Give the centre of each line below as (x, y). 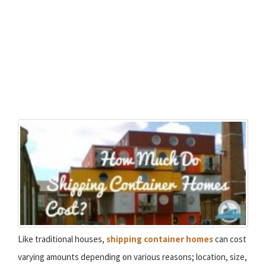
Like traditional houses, (62, 239)
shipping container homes (160, 239)
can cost (230, 239)
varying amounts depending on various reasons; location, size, (132, 257)
